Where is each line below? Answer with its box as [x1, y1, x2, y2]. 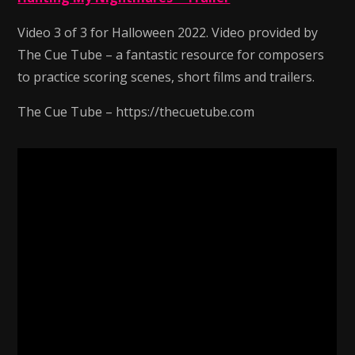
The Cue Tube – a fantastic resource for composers [17, 46, 325, 63]
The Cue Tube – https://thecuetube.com [17, 103, 255, 120]
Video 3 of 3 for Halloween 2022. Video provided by [17, 24, 319, 41]
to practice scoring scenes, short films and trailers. [17, 68, 315, 86]
